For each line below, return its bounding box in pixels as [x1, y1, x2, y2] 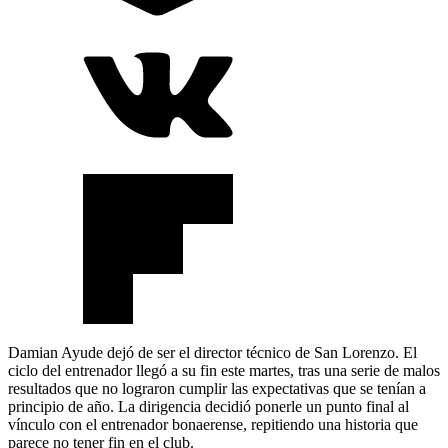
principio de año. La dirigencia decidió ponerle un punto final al [8, 397, 409, 415]
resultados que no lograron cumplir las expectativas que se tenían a [8, 379, 426, 397]
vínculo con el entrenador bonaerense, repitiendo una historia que [8, 415, 418, 433]
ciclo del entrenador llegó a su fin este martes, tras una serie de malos [8, 361, 440, 379]
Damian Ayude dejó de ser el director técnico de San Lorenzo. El [8, 343, 417, 361]
